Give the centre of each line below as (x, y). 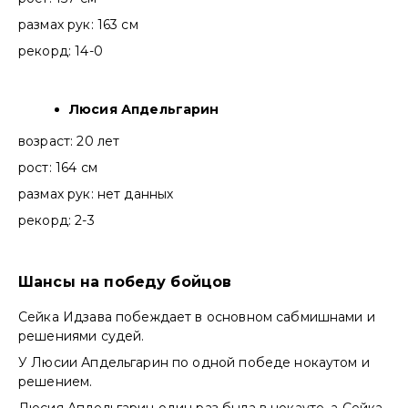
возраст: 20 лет (71, 142)
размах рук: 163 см (78, 25)
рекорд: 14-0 (61, 51)
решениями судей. (83, 337)
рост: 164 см (58, 168)
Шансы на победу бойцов (125, 282)
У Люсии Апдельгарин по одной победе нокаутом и (194, 363)
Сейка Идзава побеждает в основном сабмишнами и (197, 317)
